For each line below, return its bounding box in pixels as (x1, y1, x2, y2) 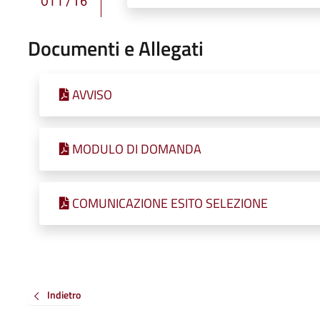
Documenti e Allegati (27, 32, 204, 64)
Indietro (46, 287, 81, 303)
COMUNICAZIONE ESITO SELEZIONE (71, 193, 268, 213)
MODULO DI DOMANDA (71, 139, 201, 159)
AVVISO (71, 84, 112, 104)
